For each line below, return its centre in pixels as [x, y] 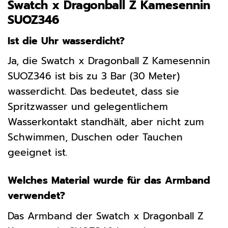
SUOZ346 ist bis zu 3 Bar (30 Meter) [94, 76]
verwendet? [36, 196]
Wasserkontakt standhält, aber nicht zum [106, 122]
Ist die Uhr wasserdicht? [66, 41]
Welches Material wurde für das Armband [109, 181]
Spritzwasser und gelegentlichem [88, 107]
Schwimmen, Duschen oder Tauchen [95, 137]
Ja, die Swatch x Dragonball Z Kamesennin [109, 61]
